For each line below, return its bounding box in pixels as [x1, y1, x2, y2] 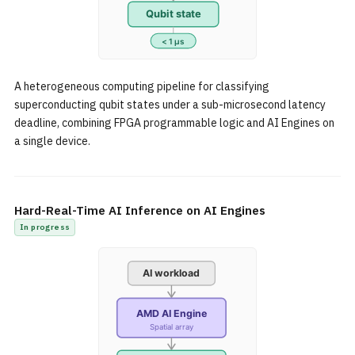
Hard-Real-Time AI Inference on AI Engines [14, 203, 265, 218]
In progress [20, 222, 71, 232]
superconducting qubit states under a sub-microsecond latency [14, 97, 326, 112]
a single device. [14, 134, 90, 148]
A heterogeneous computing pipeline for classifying [14, 79, 269, 94]
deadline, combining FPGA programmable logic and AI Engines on [14, 116, 334, 130]
